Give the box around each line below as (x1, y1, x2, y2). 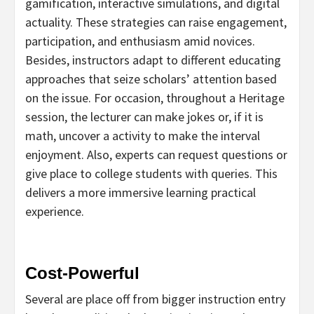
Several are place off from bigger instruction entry (25, 290, 285, 307)
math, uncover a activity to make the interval (25, 127, 260, 144)
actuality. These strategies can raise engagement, (25, 13, 287, 30)
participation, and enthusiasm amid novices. (25, 32, 255, 49)
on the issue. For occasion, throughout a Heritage (25, 89, 285, 106)
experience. (25, 203, 84, 219)
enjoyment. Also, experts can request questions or (25, 146, 287, 163)
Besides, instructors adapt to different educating (25, 51, 281, 68)
